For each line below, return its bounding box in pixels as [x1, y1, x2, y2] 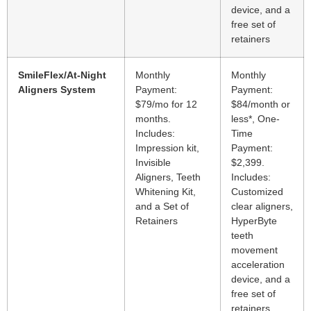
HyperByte [231, 215, 277, 227]
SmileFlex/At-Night [18, 69, 106, 81]
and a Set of [135, 201, 189, 212]
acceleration [231, 259, 285, 271]
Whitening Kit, [135, 186, 196, 198]
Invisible [135, 157, 171, 169]
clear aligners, [231, 201, 293, 212]
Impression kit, [135, 142, 199, 154]
